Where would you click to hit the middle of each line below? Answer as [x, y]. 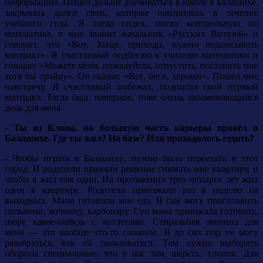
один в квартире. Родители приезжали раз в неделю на [131, 190]
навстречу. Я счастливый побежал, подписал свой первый [131, 87]
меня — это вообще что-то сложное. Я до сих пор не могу [131, 232]
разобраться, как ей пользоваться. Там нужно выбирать [131, 243]
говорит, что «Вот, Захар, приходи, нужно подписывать [131, 45]
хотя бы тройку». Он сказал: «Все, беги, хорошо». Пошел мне [131, 76]
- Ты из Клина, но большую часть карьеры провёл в [131, 128]
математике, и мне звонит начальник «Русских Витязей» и [131, 34]
